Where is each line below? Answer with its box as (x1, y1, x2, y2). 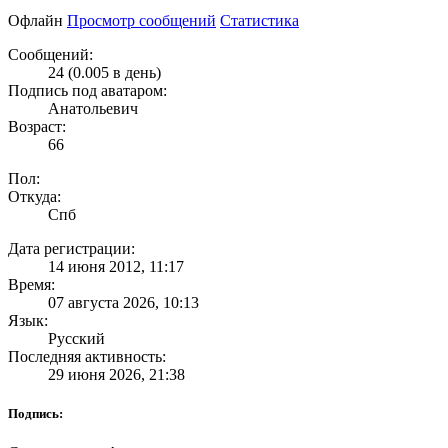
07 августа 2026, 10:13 (48, 293, 199, 311)
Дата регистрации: (8, 239, 135, 257)
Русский (48, 329, 105, 347)
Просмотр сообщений (67, 11, 216, 29)
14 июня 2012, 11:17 (48, 257, 184, 275)
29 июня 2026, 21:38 (48, 365, 185, 383)
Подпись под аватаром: (8, 81, 167, 99)
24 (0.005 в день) (48, 63, 161, 81)
